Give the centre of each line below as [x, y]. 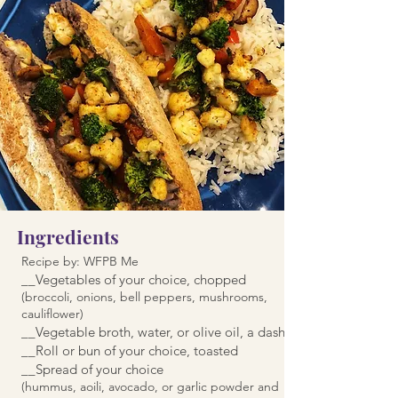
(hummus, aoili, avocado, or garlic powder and [150, 386]
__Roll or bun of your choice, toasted [130, 350]
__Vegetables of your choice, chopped [135, 279]
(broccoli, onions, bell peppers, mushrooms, [144, 296]
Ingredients [68, 236]
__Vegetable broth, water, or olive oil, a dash [153, 331]
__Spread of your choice [92, 369]
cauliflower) [52, 313]
